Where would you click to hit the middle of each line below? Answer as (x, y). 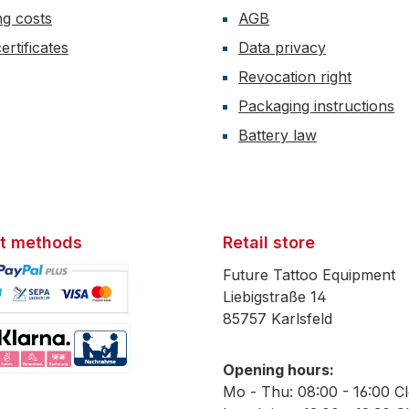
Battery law (278, 136)
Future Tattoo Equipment (309, 275)
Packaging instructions (316, 106)
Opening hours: (278, 370)
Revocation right (295, 77)
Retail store (269, 243)
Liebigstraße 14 (275, 297)
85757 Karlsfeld (278, 319)
